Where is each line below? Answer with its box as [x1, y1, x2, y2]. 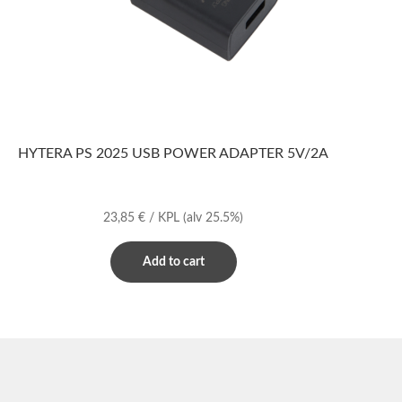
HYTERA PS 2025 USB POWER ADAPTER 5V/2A [18, 146, 329, 162]
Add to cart [142, 255, 205, 268]
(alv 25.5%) [183, 211, 244, 224]
